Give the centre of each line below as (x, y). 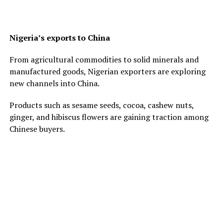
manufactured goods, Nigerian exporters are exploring (107, 71)
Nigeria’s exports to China (59, 37)
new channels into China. (54, 83)
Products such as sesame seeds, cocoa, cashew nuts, (101, 105)
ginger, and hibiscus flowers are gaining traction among (109, 117)
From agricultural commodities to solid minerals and (104, 59)
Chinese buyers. (37, 129)
